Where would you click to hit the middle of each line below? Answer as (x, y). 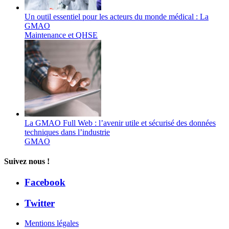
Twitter (40, 203)
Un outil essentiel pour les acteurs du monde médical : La (117, 16)
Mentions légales (52, 223)
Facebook (45, 182)
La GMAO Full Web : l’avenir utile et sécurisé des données (120, 123)
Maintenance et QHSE (61, 35)
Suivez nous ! (27, 161)
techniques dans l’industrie (67, 132)
